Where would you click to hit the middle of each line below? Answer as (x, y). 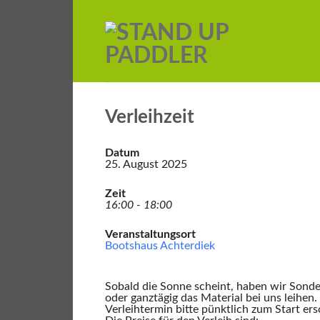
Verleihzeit (150, 117)
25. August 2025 (146, 164)
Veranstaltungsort (150, 234)
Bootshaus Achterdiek (160, 246)
